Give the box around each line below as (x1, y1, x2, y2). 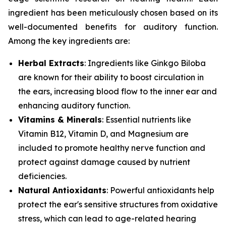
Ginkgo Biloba (151, 58, 206, 69)
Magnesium (128, 129, 173, 139)
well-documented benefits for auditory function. (8, 22, 218, 32)
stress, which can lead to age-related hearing (18, 213, 196, 224)
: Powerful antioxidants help (106, 185, 214, 196)
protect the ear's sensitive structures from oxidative (18, 199, 218, 210)
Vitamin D (68, 129, 106, 139)
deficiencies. (18, 171, 67, 182)
